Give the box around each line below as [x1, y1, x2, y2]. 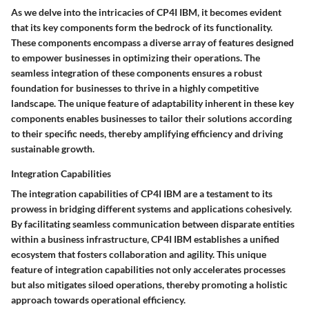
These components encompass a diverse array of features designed [11, 37, 294, 49]
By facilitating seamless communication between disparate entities [11, 218, 295, 230]
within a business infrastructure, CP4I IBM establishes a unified [11, 233, 279, 246]
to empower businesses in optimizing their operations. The [11, 52, 260, 64]
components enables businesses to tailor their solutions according [11, 112, 292, 125]
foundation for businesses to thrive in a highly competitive [11, 82, 259, 94]
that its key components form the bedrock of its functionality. [11, 21, 272, 34]
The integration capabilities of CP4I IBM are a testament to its [11, 188, 272, 200]
